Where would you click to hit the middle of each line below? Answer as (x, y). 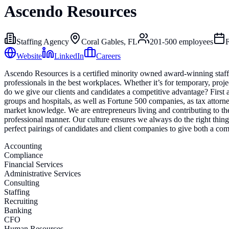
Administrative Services (42, 173)
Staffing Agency (43, 41)
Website (29, 56)
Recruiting (21, 201)
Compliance (24, 155)
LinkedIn (69, 56)
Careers (108, 56)
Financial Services (33, 164)
